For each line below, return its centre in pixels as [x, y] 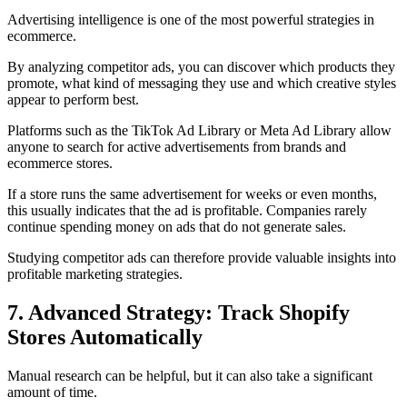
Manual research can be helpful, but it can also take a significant [190, 376]
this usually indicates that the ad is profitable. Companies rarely [187, 211]
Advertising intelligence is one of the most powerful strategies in [191, 20]
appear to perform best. [73, 100]
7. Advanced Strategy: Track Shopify [179, 313]
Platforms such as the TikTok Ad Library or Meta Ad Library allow [199, 131]
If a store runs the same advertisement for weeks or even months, [192, 194]
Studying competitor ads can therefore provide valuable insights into [202, 258]
